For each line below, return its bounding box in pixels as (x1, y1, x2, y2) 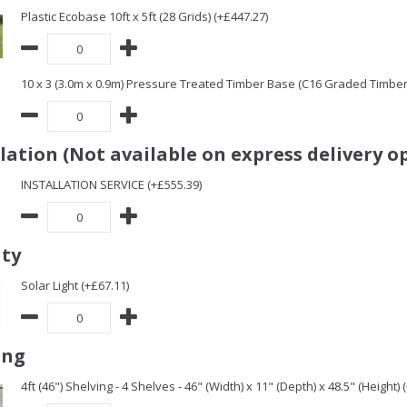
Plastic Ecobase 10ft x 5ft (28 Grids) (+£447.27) (21, 8, 268, 25)
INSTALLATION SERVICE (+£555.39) (21, 176, 202, 193)
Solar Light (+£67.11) (21, 277, 129, 293)
